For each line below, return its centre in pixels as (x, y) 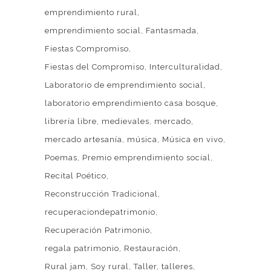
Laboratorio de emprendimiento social (124, 85)
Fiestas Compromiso (87, 49)
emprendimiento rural (91, 12)
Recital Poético (76, 176)
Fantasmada (171, 31)
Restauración (151, 248)
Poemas (61, 158)
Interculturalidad (185, 67)
